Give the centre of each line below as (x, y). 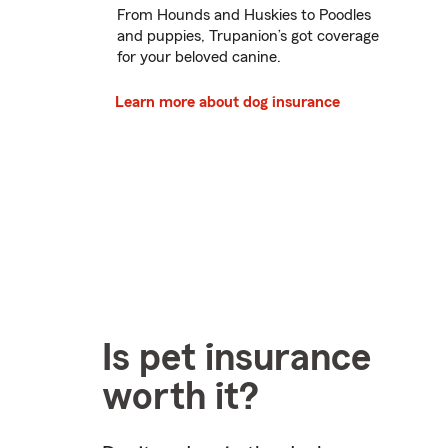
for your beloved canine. (199, 57)
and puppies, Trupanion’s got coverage (248, 36)
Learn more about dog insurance (227, 102)
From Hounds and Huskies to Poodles (244, 15)
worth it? (180, 397)
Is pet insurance (236, 358)
